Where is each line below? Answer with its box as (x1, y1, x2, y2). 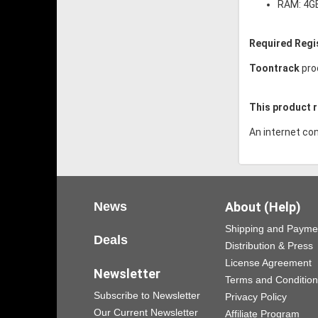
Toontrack (249, 62, 300, 75)
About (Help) (225, 199, 301, 215)
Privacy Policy (225, 291, 287, 303)
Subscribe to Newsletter (94, 290, 200, 302)
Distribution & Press (225, 240, 313, 252)
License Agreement (225, 257, 312, 269)
